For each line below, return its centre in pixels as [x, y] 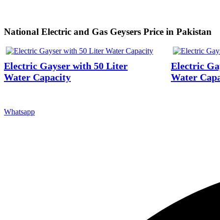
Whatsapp [19, 111]
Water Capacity [37, 77]
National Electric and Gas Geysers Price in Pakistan [108, 32]
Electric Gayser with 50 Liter [66, 66]
